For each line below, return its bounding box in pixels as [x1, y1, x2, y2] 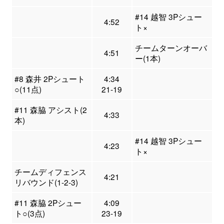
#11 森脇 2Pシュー [14, 197, 81, 208]
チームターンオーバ [134, 42, 207, 53]
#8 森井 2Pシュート [14, 73, 85, 84]
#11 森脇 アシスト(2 [14, 104, 87, 115]
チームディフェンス [14, 166, 86, 177]
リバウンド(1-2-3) [14, 176, 78, 188]
